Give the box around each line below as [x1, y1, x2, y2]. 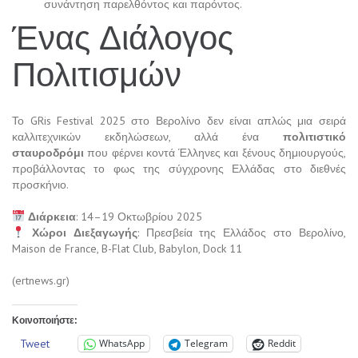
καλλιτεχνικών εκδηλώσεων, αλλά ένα [12, 129, 283, 144]
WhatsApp [99, 336, 145, 351]
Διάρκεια [27, 209, 76, 224]
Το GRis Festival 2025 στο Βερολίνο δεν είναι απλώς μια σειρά [12, 113, 346, 128]
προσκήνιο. [12, 177, 69, 192]
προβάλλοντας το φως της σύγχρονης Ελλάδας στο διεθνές [12, 161, 346, 176]
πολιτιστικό [283, 129, 346, 144]
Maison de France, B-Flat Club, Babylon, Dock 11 [12, 241, 242, 256]
